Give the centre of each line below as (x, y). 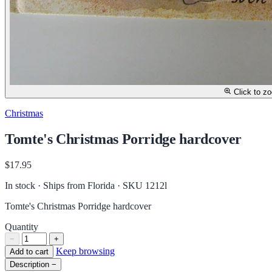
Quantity (22, 226)
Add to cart (29, 251)
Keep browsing (85, 251)
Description (29, 264)
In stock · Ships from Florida (61, 185)
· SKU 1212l (142, 185)
